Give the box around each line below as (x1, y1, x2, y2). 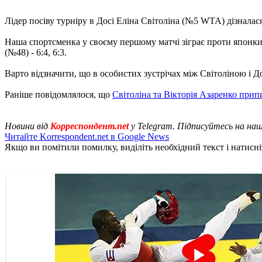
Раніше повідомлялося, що (5, 89, 112, 99)
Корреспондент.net (50, 120, 129, 131)
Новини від (5, 120, 50, 131)
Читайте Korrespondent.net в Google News (5, 131, 169, 142)
